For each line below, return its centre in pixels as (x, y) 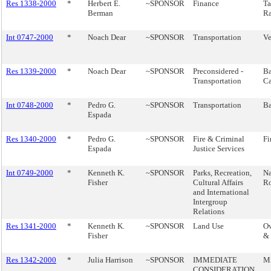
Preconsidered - (218, 71)
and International (221, 192)
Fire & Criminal (219, 139)
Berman (100, 13)
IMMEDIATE (215, 260)
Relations (209, 211)
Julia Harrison (110, 260)
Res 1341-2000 (31, 226)
